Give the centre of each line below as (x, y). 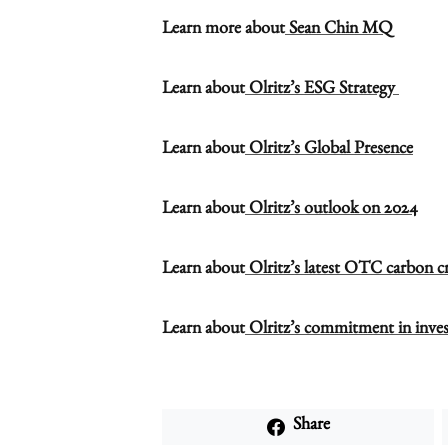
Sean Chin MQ (341, 31)
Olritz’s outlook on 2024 (333, 211)
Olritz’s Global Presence (331, 151)
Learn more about (223, 31)
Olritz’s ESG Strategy (324, 91)
